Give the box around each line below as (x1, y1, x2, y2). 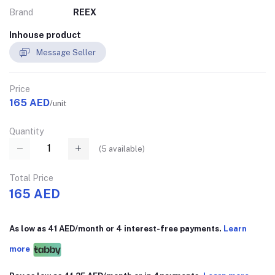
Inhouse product (9, 30, 81, 40)
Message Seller (36, 47, 96, 57)
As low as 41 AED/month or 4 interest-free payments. (9, 223, 223, 233)
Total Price (9, 172, 53, 183)
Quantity (9, 126, 44, 137)
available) (107, 144, 145, 153)
